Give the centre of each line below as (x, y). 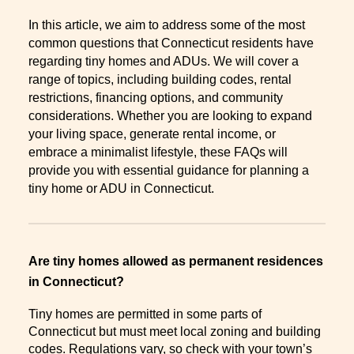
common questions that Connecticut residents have (171, 43)
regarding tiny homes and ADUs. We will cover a (164, 61)
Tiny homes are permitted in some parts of (145, 314)
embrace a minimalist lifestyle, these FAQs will (158, 152)
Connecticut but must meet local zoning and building (175, 332)
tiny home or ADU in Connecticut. (121, 188)
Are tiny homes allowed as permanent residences (176, 261)
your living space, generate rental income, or (152, 134)
